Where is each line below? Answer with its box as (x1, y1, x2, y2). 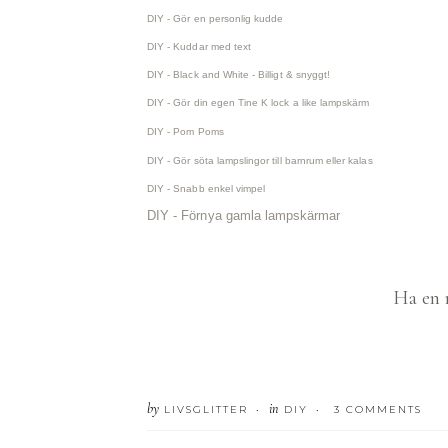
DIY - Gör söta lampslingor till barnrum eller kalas (147, 155, 373, 166)
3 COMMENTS (334, 403, 422, 416)
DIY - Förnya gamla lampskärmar (147, 208, 341, 223)
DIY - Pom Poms (147, 126, 224, 137)
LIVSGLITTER (159, 403, 248, 416)
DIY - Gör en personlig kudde (147, 13, 284, 24)
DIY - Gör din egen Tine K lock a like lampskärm (147, 97, 370, 108)
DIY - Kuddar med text (147, 41, 252, 52)
